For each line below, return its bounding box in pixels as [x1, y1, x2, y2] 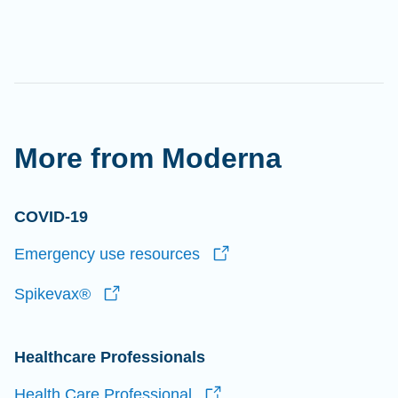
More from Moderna [14, 142, 282, 174]
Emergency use [14, 245, 125, 263]
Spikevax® [14, 285, 91, 303]
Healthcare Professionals [14, 348, 205, 366]
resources [125, 245, 200, 263]
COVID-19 [14, 208, 88, 226]
